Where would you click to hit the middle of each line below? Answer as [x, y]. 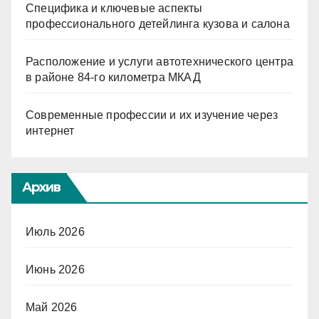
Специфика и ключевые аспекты [114, 8]
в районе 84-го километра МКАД [113, 77]
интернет [50, 130]
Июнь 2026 [55, 269]
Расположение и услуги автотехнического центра [160, 61]
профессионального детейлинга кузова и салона [158, 23]
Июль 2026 [55, 231]
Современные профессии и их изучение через [152, 115]
